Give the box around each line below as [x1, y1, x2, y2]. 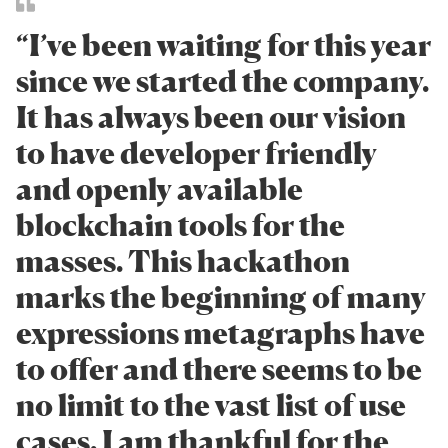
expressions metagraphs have [16, 314, 425, 351]
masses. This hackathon [16, 242, 350, 279]
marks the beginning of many [16, 278, 426, 315]
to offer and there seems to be [16, 350, 422, 387]
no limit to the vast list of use [16, 386, 406, 423]
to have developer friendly [16, 134, 377, 171]
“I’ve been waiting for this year [16, 26, 431, 63]
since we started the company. [16, 62, 429, 99]
